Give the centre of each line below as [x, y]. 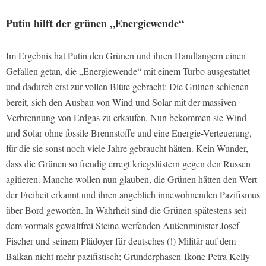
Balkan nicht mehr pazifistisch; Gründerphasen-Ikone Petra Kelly [128, 256]
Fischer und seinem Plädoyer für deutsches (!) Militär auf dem [121, 240]
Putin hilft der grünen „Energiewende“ [95, 23]
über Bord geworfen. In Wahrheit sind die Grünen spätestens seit [126, 210]
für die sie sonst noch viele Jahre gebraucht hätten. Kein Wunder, [127, 148]
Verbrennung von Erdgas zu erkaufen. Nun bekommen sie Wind [126, 117]
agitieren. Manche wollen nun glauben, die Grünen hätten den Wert [132, 179]
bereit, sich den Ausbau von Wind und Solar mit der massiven [121, 102]
